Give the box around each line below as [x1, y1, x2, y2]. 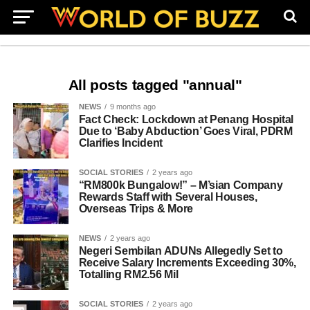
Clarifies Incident [78, 137, 163, 149]
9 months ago [109, 102, 156, 111]
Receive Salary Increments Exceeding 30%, [78, 257, 296, 268]
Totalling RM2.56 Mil [78, 268, 179, 280]
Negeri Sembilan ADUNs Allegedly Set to [78, 245, 283, 257]
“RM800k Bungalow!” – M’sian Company [78, 179, 283, 191]
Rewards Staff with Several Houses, [78, 191, 257, 203]
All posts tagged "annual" [68, 77, 242, 93]
